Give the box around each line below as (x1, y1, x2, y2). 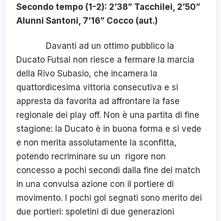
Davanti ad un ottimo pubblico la (16, 41, 174, 51)
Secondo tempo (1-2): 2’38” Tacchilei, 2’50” (16, 1, 200, 12)
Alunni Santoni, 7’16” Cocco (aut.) (16, 15, 158, 26)
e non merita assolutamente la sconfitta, (16, 138, 177, 148)
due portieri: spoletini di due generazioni (16, 207, 174, 217)
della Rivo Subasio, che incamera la (16, 69, 157, 79)
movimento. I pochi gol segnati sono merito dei (16, 193, 202, 203)
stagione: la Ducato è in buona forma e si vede (16, 124, 201, 134)
